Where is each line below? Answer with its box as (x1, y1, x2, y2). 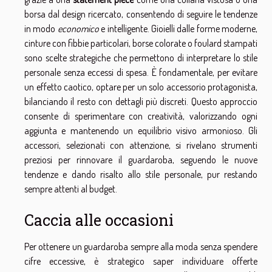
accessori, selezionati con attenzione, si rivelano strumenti (24, 139, 257, 152)
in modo (24, 22, 58, 35)
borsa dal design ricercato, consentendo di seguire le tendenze (24, 8, 257, 21)
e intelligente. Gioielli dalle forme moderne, (98, 22, 257, 35)
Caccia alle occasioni (24, 210, 174, 231)
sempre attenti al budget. (24, 183, 117, 195)
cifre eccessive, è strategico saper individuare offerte (24, 255, 257, 268)
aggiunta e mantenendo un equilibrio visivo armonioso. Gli (24, 124, 257, 137)
